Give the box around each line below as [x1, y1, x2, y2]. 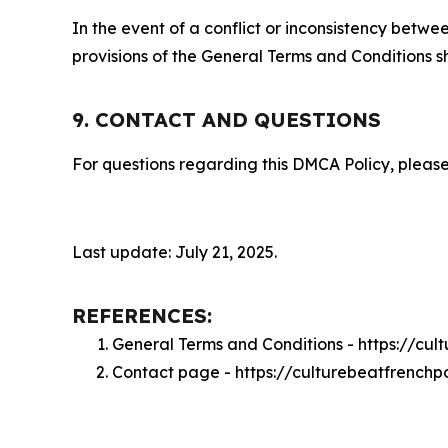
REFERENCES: [72, 303, 212, 328]
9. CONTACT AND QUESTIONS [72, 107, 381, 132]
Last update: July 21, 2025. [72, 242, 277, 262]
